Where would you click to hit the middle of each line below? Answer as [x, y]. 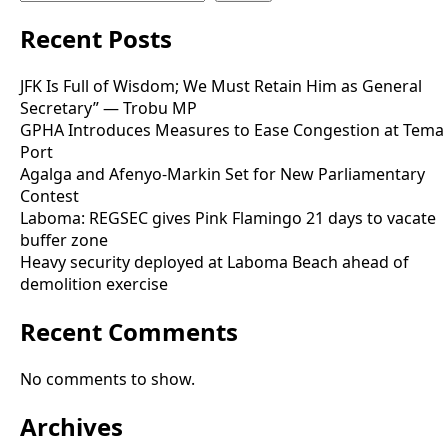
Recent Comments [129, 331]
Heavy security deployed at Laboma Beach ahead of [214, 261]
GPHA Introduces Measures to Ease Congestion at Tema [232, 129]
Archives [71, 426]
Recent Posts [96, 38]
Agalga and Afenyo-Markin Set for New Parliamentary [222, 173]
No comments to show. [107, 378]
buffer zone [64, 239]
